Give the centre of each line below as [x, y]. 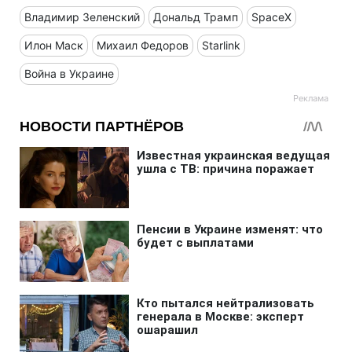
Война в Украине [69, 73]
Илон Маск [54, 45]
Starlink [221, 45]
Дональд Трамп [196, 16]
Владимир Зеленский [82, 16]
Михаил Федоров [143, 45]
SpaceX [271, 16]
